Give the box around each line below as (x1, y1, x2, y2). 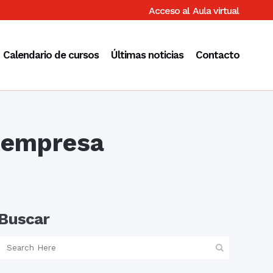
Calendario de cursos (3, 49, 99, 61)
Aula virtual (193, 5, 239, 16)
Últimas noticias (111, 49, 183, 61)
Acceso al (149, 5, 190, 16)
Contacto (196, 49, 239, 61)
